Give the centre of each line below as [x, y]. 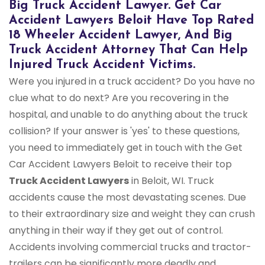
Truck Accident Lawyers [69, 181]
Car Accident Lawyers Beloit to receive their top [120, 164]
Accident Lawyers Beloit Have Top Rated [131, 20]
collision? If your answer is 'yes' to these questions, [124, 131]
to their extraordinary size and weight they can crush [132, 214]
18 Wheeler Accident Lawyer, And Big [121, 35]
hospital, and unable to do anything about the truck [128, 114]
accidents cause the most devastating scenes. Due [127, 197]
